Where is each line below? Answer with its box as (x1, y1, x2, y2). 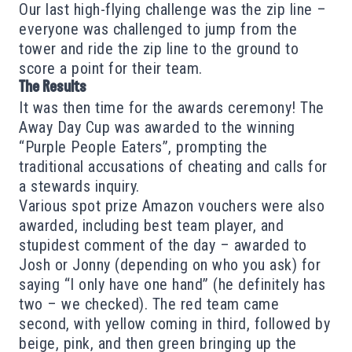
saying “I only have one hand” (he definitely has (19, 274, 325, 294)
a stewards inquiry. (19, 176, 140, 196)
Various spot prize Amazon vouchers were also (19, 196, 324, 215)
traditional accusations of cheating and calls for (19, 156, 328, 176)
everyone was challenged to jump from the (19, 19, 297, 38)
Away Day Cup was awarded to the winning (19, 117, 295, 137)
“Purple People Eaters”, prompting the (19, 137, 268, 156)
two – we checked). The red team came (19, 294, 279, 313)
